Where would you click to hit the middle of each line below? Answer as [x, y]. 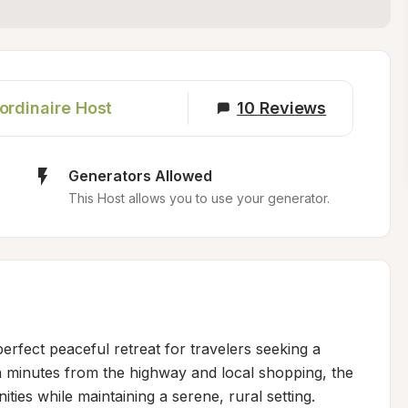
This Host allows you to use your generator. [199, 198]
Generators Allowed [140, 176]
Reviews [293, 108]
